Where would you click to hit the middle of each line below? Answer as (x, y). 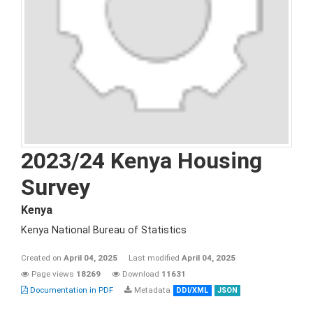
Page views (53, 274)
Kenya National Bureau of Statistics (104, 230)
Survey (56, 187)
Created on (42, 258)
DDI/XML (192, 290)
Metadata (151, 290)
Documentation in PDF (71, 290)
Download (141, 274)
